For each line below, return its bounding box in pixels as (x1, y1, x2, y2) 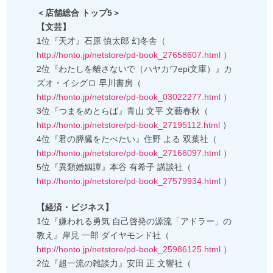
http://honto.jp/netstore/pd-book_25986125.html (37, 244, 221, 255)
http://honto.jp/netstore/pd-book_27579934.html (37, 176, 221, 186)
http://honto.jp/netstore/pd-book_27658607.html (37, 50, 221, 60)
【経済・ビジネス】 (37, 202, 113, 213)
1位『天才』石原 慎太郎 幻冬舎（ (37, 36, 166, 46)
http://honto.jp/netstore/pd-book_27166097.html (37, 148, 221, 158)
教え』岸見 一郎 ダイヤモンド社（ (37, 230, 169, 241)
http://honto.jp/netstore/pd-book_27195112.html (37, 120, 220, 130)
